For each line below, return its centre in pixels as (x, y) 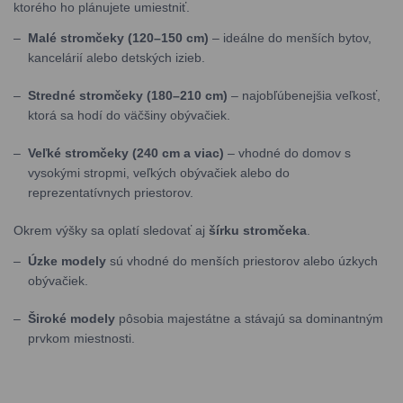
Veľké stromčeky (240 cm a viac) (126, 153)
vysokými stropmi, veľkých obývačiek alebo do (159, 173)
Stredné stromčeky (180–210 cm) (128, 95)
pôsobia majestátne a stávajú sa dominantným (249, 318)
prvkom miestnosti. (81, 338)
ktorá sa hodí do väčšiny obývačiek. (129, 115)
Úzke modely (67, 261)
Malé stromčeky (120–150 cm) (118, 38)
